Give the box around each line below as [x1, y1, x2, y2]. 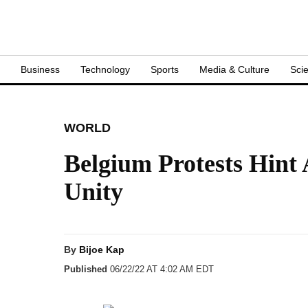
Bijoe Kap [79, 244, 124, 255]
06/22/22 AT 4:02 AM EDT [107, 264, 214, 274]
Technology [80, 64, 130, 75]
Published [64, 264, 107, 274]
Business [21, 64, 60, 75]
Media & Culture [199, 64, 269, 75]
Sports [151, 64, 179, 75]
